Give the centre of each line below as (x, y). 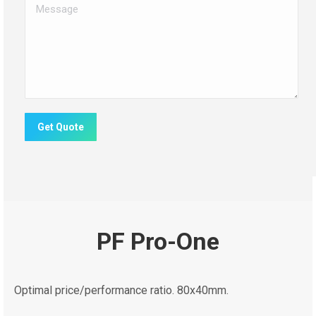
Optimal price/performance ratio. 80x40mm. (121, 291)
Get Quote (61, 127)
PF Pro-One (158, 242)
